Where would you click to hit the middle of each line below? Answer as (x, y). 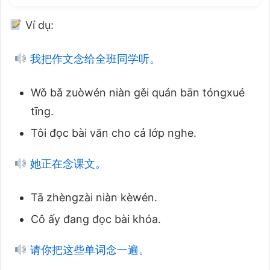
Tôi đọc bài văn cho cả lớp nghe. (114, 133)
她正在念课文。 (66, 163)
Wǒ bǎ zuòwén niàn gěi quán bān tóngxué (138, 92)
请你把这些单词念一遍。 (88, 250)
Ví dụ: (38, 25)
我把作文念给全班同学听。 (93, 58)
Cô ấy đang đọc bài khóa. (96, 219)
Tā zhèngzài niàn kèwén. (94, 197)
